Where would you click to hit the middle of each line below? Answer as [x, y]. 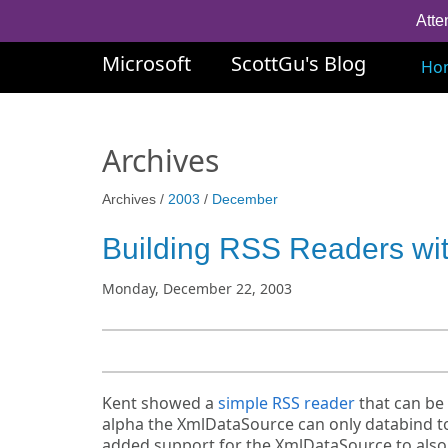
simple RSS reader [286, 403]
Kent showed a [160, 403]
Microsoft [146, 63]
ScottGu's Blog [298, 63]
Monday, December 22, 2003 [197, 288]
